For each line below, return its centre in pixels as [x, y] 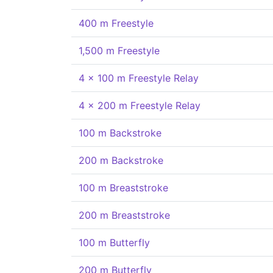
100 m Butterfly [114, 243]
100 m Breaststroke [123, 188]
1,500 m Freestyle [119, 51]
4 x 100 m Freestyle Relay [139, 78]
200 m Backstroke [121, 160]
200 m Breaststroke [124, 215]
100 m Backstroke [120, 133]
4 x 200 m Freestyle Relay [140, 105]
